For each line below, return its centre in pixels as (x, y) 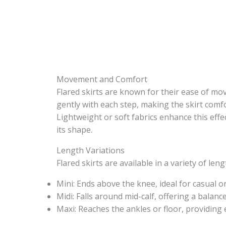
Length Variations (91, 150)
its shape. (74, 130)
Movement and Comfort (102, 79)
